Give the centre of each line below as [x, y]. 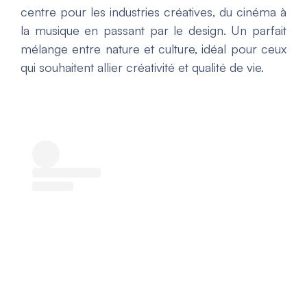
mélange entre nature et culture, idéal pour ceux [153, 49]
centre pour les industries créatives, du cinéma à [153, 12]
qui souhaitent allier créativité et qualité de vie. [142, 67]
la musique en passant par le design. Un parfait [153, 30]
